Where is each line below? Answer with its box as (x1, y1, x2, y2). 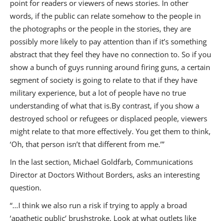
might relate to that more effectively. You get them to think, (10, 126, 211, 137)
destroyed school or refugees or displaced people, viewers (10, 113, 207, 124)
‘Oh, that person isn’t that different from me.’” (10, 139, 164, 149)
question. (10, 183, 41, 193)
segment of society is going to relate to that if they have (10, 75, 197, 85)
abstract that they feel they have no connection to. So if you (10, 49, 211, 60)
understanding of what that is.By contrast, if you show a (10, 101, 199, 111)
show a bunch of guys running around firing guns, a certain (10, 62, 210, 73)
